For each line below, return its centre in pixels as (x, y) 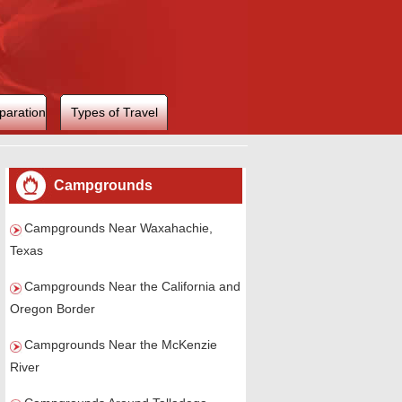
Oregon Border (52, 309)
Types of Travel (114, 112)
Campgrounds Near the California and (132, 286)
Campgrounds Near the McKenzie (121, 345)
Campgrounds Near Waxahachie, (118, 228)
